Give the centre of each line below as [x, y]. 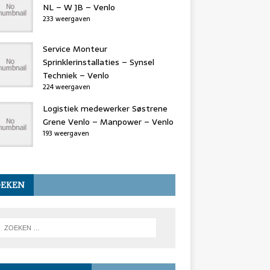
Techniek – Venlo [76, 75]
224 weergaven [66, 87]
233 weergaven [66, 19]
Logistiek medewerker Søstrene [105, 108]
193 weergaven [66, 133]
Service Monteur [75, 49]
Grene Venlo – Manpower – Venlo [108, 122]
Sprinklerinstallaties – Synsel [98, 62]
